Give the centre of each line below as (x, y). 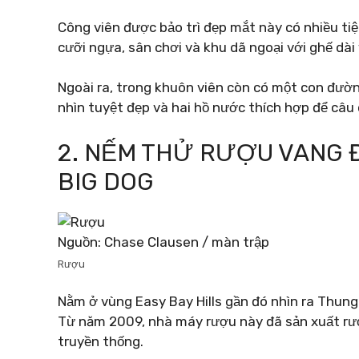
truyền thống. (101, 341)
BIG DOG (106, 182)
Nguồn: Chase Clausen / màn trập (163, 242)
